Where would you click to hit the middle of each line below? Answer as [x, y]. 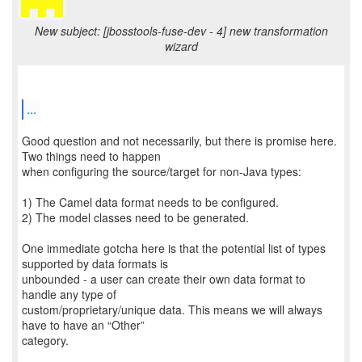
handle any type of [69, 294]
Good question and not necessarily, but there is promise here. [179, 141]
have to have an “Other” [83, 325]
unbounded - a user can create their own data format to [164, 279]
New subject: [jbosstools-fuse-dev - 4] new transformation [181, 31]
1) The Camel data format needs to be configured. [150, 202]
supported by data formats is [95, 263]
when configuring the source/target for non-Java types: [162, 171]
